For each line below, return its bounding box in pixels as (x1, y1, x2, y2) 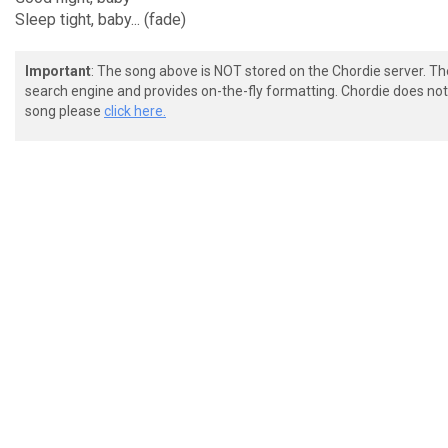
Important (25, 63, 91, 79)
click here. (104, 103, 166, 119)
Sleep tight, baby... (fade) (15, 10, 186, 29)
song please (25, 103, 104, 119)
